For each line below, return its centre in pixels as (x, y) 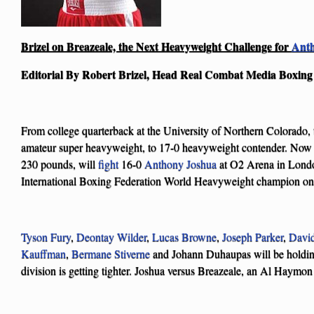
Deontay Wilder (111, 236)
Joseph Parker (253, 236)
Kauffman (43, 253)
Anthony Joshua (180, 163)
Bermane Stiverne (111, 253)
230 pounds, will (60, 163)
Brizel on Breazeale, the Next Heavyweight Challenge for (156, 46)
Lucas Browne (184, 236)
